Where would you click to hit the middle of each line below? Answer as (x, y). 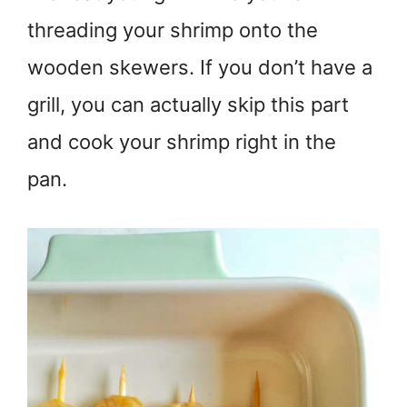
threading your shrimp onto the (173, 30)
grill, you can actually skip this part (188, 104)
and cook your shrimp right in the (182, 141)
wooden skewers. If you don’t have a (200, 67)
